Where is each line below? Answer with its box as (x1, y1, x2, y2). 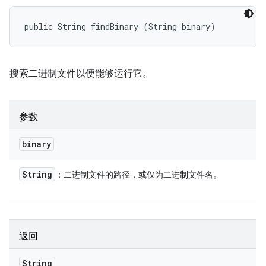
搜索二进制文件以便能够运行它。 (9, 68, 152, 80)
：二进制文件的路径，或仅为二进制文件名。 (55, 169, 221, 180)
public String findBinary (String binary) (24, 21, 216, 32)
